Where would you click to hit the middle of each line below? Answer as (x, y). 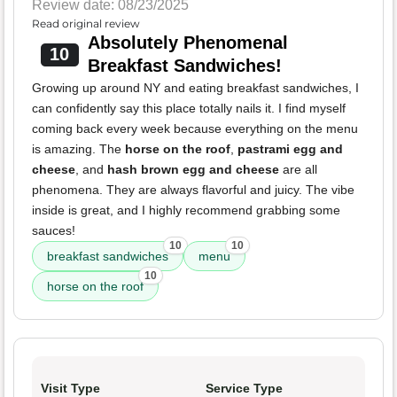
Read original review (86, 24)
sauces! (54, 231)
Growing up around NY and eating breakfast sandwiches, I (195, 88)
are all (298, 170)
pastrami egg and (290, 149)
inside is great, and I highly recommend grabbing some (186, 210)
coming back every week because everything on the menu (195, 129)
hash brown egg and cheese (193, 170)
